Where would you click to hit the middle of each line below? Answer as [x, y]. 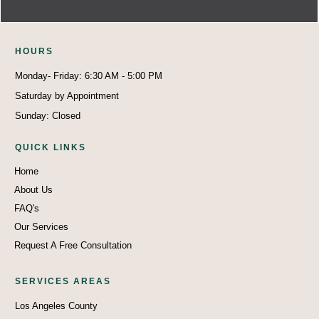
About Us [33, 190]
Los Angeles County [56, 306]
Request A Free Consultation [73, 246]
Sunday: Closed [48, 116]
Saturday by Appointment [67, 96]
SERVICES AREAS [63, 282]
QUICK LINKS [51, 148]
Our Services [41, 227]
